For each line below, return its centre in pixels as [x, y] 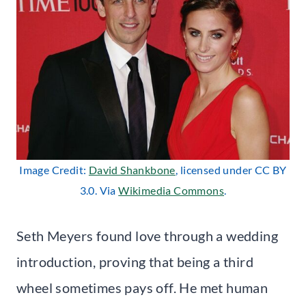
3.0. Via [99, 190]
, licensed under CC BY [231, 169]
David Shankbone [132, 169]
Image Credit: [54, 169]
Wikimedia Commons [171, 190]
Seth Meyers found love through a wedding [147, 235]
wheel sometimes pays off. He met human [142, 287]
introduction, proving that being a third [135, 261]
